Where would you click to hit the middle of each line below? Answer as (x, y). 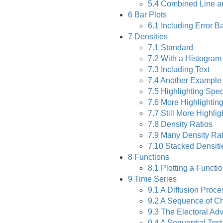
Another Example (190, 80)
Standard (176, 48)
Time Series (155, 179)
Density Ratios (186, 124)
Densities (150, 37)
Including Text (184, 69)
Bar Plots (150, 15)
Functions (151, 157)
